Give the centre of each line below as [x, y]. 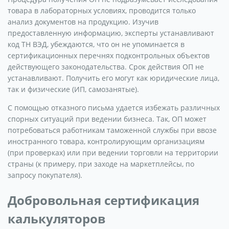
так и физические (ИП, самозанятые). [73, 89]
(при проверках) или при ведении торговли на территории [113, 152]
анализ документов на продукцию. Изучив [83, 21]
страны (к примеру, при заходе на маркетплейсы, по [101, 164]
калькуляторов [56, 218]
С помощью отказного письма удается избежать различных [114, 107]
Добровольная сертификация [104, 200]
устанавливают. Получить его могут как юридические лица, [113, 78]
